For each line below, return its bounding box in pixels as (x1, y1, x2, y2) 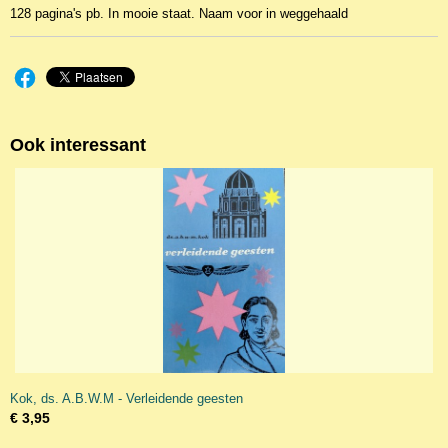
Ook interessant (10, 135, 146, 155)
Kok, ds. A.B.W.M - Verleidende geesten (10, 391, 243, 406)
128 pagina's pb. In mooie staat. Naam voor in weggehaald (10, 6, 348, 21)
